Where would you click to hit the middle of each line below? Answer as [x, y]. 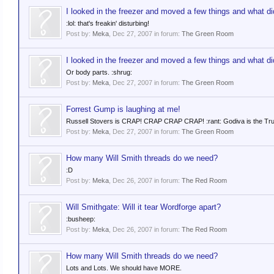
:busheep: [81, 219]
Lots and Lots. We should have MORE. [124, 268]
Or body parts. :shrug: [99, 72]
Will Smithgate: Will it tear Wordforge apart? [143, 207]
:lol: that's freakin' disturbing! [108, 23]
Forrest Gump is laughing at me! [123, 109]
